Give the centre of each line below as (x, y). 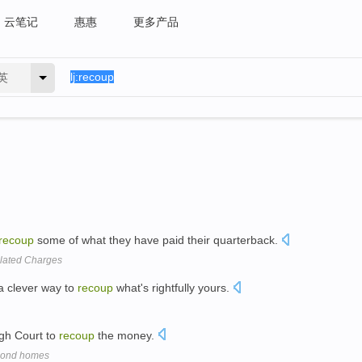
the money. (126, 335)
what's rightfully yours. (173, 287)
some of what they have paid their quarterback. (158, 240)
